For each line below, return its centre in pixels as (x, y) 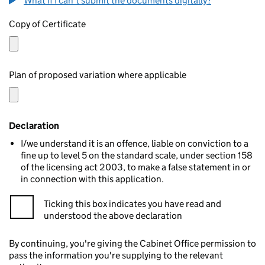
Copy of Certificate (47, 24)
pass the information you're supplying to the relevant (116, 255)
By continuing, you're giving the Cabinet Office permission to (132, 243)
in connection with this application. (92, 179)
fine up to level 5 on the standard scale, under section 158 (137, 155)
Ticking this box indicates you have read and (132, 204)
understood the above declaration (113, 216)
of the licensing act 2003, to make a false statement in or (136, 167)
